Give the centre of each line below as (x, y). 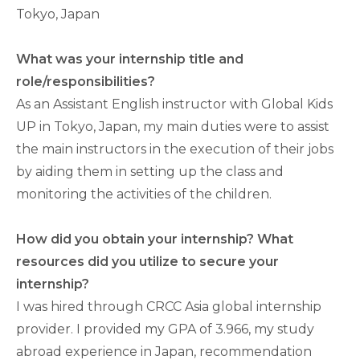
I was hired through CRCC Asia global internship (169, 307)
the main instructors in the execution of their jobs (175, 149)
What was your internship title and (130, 59)
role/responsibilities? (86, 82)
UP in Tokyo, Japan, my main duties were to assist (173, 127)
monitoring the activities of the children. (144, 194)
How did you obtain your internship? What (155, 239)
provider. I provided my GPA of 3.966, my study (165, 329)
